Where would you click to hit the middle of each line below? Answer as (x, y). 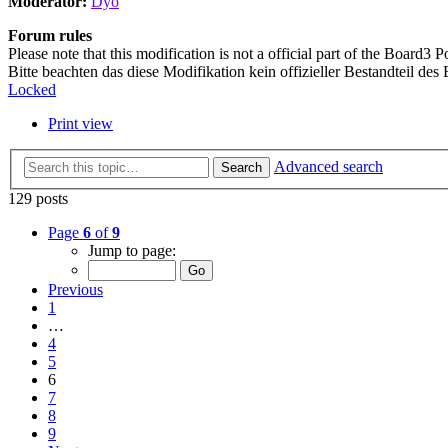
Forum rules (50, 36)
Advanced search (328, 166)
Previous (75, 289)
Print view (80, 124)
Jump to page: (132, 250)
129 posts (38, 198)
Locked (32, 90)
